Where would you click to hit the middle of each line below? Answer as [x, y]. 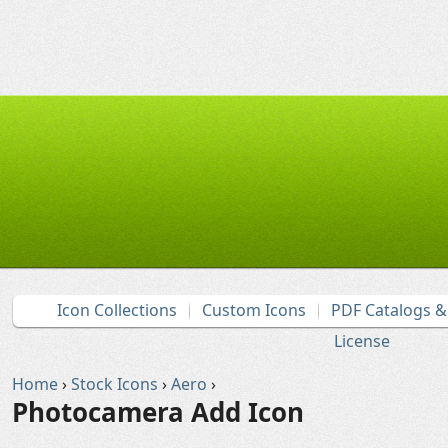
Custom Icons [254, 310]
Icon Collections [117, 310]
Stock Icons [114, 384]
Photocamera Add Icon [158, 412]
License [362, 341]
